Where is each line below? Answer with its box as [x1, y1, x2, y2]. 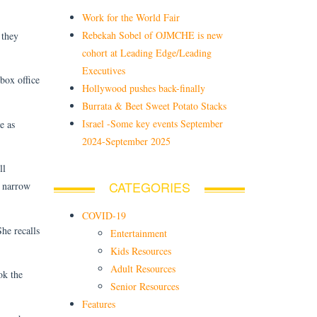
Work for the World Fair [82, 10, 180, 24]
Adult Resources [110, 261, 175, 275]
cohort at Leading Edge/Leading [82, 45, 212, 59]
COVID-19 [82, 208, 126, 222]
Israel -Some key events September [82, 116, 223, 130]
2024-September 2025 [82, 134, 171, 148]
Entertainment [110, 226, 167, 240]
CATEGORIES [108, 177, 190, 196]
